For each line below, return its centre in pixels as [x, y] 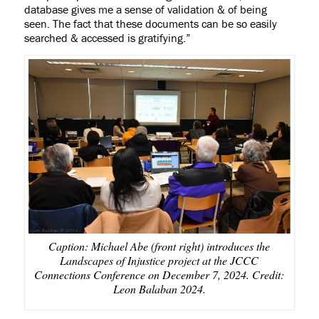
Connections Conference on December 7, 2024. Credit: [159, 275]
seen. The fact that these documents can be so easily [150, 23]
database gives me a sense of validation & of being [145, 9]
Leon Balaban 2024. [159, 289]
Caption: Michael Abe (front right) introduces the [159, 246]
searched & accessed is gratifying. [105, 38]
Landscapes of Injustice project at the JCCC [159, 261]
